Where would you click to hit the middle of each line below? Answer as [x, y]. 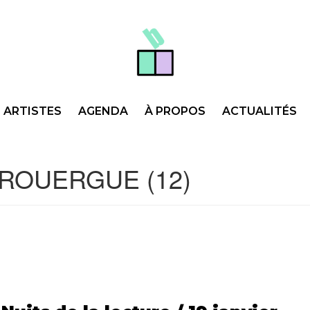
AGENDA [103, 111]
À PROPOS [175, 111]
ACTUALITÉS [259, 111]
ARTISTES [33, 111]
